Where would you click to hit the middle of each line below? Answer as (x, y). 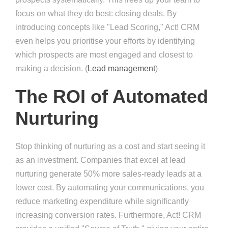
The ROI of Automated (112, 97)
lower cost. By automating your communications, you (110, 188)
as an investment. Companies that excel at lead (100, 160)
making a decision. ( (51, 69)
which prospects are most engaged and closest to (104, 55)
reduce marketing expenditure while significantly (102, 202)
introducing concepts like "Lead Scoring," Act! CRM (107, 27)
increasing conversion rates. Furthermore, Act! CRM (108, 215)
